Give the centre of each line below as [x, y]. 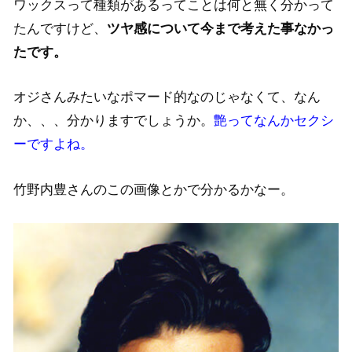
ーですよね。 [54, 144]
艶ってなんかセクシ [274, 121]
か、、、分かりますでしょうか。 [114, 121]
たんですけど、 [60, 28]
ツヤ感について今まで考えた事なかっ [221, 28]
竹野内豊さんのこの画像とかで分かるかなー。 [154, 190]
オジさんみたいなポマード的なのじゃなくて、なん [167, 97]
